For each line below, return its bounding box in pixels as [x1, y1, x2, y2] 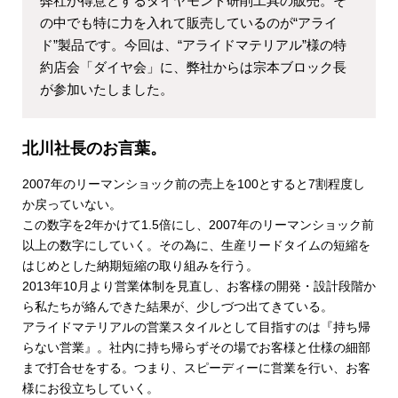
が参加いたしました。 [40, 82, 173, 98]
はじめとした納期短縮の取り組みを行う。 [22, 259, 259, 274]
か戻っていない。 [22, 197, 122, 212]
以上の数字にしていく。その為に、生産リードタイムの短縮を [22, 238, 370, 253]
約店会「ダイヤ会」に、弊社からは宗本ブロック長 [40, 60, 346, 76]
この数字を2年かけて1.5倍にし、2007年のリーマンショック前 [22, 218, 374, 233]
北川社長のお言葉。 [22, 139, 166, 158]
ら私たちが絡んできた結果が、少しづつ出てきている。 [22, 299, 333, 314]
